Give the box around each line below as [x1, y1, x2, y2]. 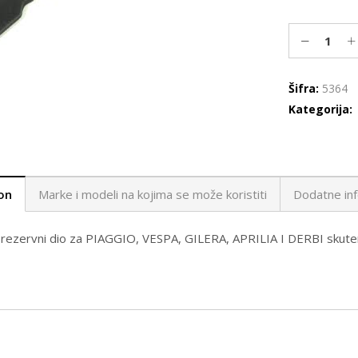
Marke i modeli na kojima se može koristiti [38, 186, 267, 202]
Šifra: [288, 81, 322, 96]
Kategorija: [288, 101, 356, 117]
